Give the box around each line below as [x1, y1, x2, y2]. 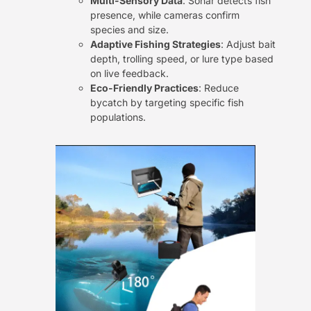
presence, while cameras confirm [90, 9, 239, 22]
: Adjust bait [221, 38, 276, 51]
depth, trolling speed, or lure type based [90, 53, 274, 65]
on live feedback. [90, 67, 169, 80]
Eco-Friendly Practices [90, 82, 199, 94]
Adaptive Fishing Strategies [90, 38, 221, 51]
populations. [90, 111, 146, 124]
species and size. [90, 24, 169, 36]
